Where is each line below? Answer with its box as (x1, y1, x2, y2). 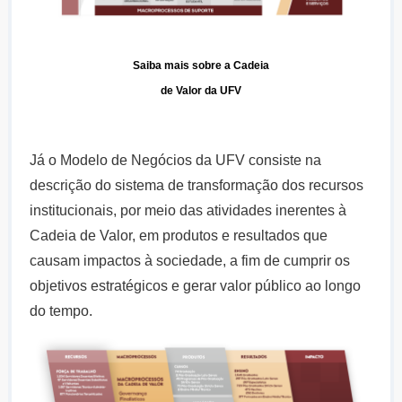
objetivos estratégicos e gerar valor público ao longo (29, 278, 361, 293)
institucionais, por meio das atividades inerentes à (29, 203, 346, 218)
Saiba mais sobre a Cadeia (132, 59, 269, 72)
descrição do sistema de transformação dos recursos (29, 178, 363, 193)
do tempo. (29, 303, 92, 319)
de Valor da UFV (160, 84, 241, 97)
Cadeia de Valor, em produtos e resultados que (29, 228, 328, 243)
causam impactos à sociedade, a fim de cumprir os (29, 253, 350, 268)
